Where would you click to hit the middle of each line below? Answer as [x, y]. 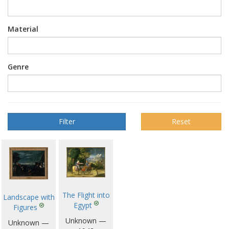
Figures [25, 207]
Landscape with [29, 197]
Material [23, 29]
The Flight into [86, 195]
